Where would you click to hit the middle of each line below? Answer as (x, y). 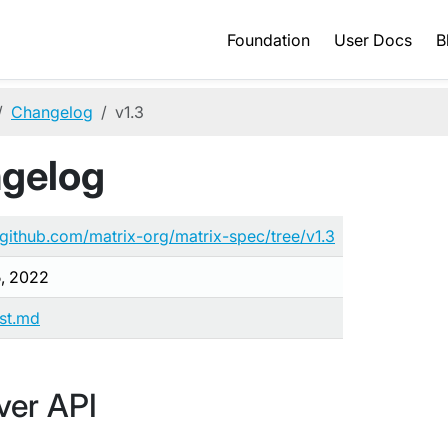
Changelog (52, 112)
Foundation (269, 39)
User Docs (373, 39)
